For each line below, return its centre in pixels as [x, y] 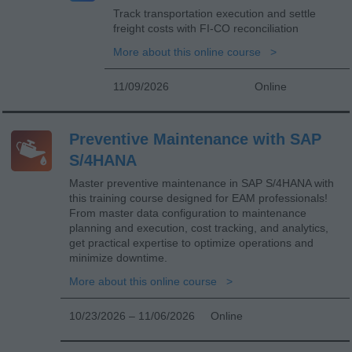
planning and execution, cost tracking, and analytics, [199, 227]
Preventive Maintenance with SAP [195, 139]
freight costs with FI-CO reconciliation [206, 28]
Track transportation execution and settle [214, 13]
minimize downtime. [118, 257]
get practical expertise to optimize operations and [191, 242]
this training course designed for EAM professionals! [198, 198]
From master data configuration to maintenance [188, 213]
